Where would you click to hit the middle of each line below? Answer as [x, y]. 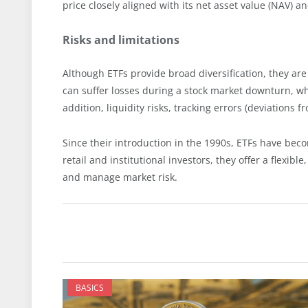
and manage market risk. [120, 177]
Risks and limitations [121, 40]
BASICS [90, 288]
